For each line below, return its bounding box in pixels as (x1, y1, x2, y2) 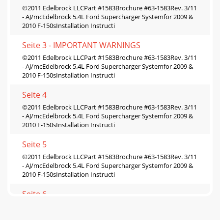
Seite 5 (22, 138, 47, 150)
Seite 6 (22, 188, 47, 199)
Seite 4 (22, 89, 47, 100)
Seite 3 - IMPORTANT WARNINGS (22, 39, 140, 51)
